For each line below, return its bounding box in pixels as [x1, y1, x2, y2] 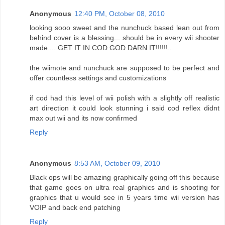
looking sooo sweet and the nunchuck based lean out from [30, 23, 219, 32]
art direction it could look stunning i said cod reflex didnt [30, 103, 219, 112]
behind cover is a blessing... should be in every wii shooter [30, 33, 219, 42]
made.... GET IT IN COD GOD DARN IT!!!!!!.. [30, 43, 172, 52]
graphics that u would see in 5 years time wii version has [30, 193, 219, 201]
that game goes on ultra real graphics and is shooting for [30, 183, 219, 191]
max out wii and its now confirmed [30, 114, 137, 122]
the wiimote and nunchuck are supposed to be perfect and [30, 63, 219, 72]
